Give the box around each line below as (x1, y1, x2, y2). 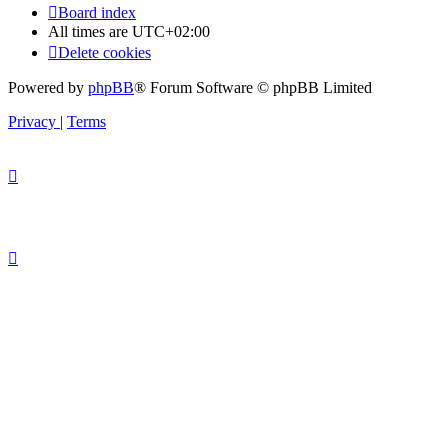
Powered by (8, 79, 88, 97)
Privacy (8, 113, 56, 131)
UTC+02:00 (132, 23, 210, 41)
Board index (58, 4, 136, 22)
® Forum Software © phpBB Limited (134, 79, 372, 97)
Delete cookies (58, 44, 151, 62)
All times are (48, 23, 132, 41)
